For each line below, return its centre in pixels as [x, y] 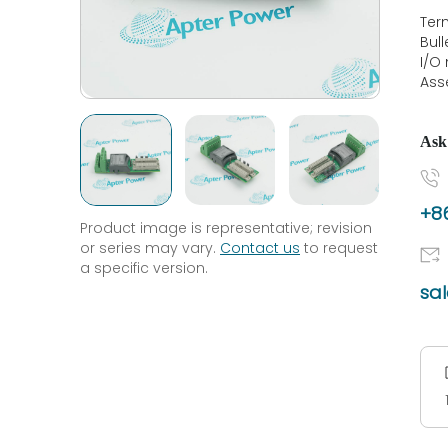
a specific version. [144, 268]
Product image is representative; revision [226, 228]
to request [339, 248]
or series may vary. [150, 248]
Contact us [260, 248]
